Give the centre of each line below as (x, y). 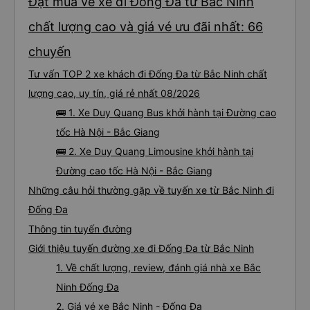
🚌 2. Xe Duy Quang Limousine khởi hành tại (155, 151)
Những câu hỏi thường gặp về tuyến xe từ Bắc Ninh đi (151, 190)
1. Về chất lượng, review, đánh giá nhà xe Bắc (158, 267)
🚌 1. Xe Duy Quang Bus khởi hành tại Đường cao (166, 112)
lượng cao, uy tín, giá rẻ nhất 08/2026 (114, 93)
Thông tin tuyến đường (80, 229)
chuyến (50, 52)
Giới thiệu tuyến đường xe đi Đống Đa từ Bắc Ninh (141, 248)
